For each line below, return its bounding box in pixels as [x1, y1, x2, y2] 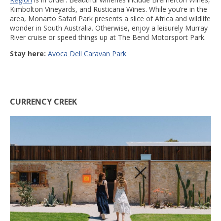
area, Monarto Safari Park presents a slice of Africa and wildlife [10, 14, 211, 24]
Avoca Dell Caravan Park [48, 49, 126, 59]
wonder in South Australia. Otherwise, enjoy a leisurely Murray [10, 23, 208, 33]
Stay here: [10, 49, 48, 59]
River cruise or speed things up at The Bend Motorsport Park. [10, 33, 206, 42]
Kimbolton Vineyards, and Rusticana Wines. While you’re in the [10, 4, 207, 14]
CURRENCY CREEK [10, 96, 77, 107]
